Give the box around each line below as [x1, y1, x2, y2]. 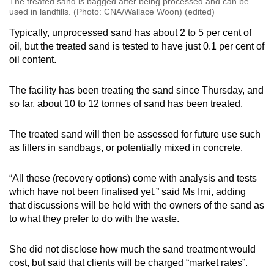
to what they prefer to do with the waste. [9, 213, 182, 224]
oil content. [9, 54, 59, 65]
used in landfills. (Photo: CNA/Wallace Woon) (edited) [9, 6, 215, 17]
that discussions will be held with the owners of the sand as [9, 199, 264, 210]
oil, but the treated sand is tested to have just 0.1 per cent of [9, 40, 264, 51]
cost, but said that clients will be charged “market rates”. [9, 257, 250, 268]
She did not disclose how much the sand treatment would [9, 243, 256, 254]
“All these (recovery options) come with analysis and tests [9, 172, 257, 183]
